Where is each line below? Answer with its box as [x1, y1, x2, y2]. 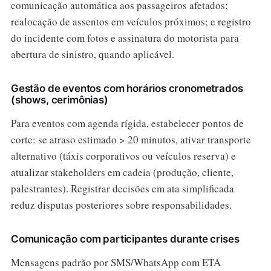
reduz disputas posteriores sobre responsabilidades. [10, 197, 232, 212]
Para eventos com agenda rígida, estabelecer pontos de [10, 116, 244, 130]
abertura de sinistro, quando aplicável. [10, 47, 174, 61]
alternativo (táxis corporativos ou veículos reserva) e [10, 148, 236, 163]
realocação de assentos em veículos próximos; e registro [10, 14, 251, 28]
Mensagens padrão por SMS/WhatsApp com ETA [10, 255, 221, 269]
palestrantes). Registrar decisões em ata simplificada [10, 181, 234, 195]
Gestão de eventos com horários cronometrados [10, 82, 243, 94]
